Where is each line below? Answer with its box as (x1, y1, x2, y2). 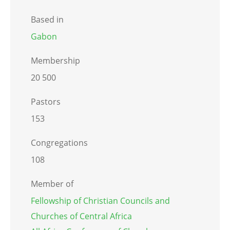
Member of (31, 178, 73, 190)
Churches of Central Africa (31, 210, 132, 222)
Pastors (31, 96, 61, 108)
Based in (31, 14, 64, 26)
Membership (31, 55, 80, 67)
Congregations (31, 137, 88, 149)
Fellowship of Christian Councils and (31, 195, 170, 207)
